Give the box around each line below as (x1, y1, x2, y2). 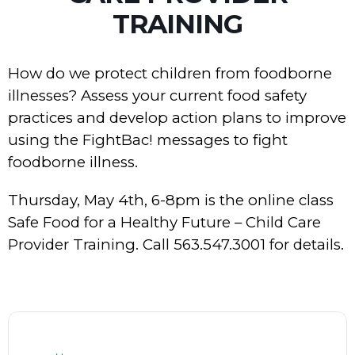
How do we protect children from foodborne (8, 64, 332, 82)
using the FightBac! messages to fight (8, 131, 288, 149)
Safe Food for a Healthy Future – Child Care (8, 213, 321, 231)
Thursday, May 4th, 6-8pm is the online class (8, 191, 334, 209)
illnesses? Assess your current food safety (8, 86, 307, 105)
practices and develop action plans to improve (8, 109, 346, 127)
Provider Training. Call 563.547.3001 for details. (8, 235, 344, 254)
